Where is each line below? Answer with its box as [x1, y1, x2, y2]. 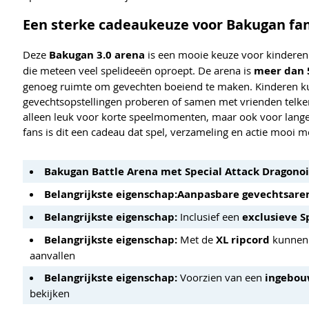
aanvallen [30, 248, 75, 262]
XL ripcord [216, 232, 270, 247]
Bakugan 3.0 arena [49, 47, 145, 62]
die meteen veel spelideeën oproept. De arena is [23, 63, 254, 77]
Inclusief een [177, 209, 242, 223]
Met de [177, 232, 216, 246]
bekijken [30, 286, 70, 300]
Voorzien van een [177, 270, 265, 284]
